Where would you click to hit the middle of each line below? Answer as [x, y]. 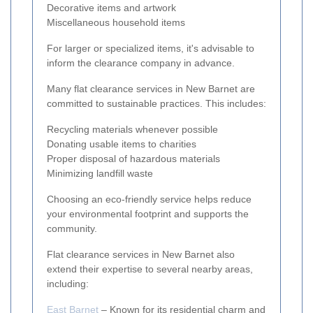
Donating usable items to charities [122, 144]
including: [68, 283]
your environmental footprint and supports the [148, 213]
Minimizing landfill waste [100, 173]
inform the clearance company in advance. [141, 63]
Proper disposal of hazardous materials [133, 158]
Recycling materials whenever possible [132, 129]
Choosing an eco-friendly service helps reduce [149, 199]
